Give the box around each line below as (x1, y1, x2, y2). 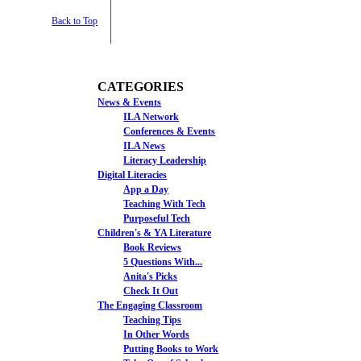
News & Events (98, 96, 162, 108)
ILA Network (123, 110, 180, 122)
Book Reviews (123, 241, 182, 253)
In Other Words (123, 328, 190, 340)
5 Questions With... (123, 255, 203, 268)
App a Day (123, 183, 169, 195)
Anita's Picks (123, 270, 178, 282)
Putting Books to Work (123, 342, 219, 355)
